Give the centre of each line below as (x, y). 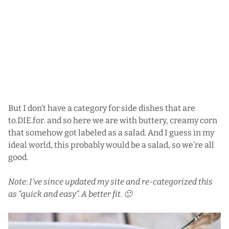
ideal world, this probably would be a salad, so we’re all (111, 145)
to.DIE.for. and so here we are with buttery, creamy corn (113, 120)
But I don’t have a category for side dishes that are (102, 108)
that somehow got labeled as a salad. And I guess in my (111, 132)
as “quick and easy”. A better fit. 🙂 (70, 194)
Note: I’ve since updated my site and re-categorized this (110, 181)
